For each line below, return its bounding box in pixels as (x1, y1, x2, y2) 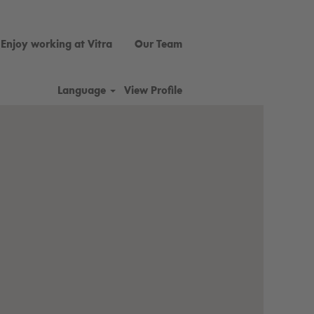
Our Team (135, 39, 182, 50)
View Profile (124, 86, 182, 96)
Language (57, 86, 109, 96)
